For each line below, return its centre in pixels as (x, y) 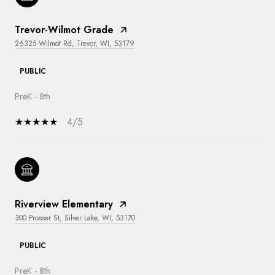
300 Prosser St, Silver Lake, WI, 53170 (75, 218)
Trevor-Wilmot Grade (64, 29)
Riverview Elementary (64, 204)
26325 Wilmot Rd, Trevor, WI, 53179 (75, 43)
